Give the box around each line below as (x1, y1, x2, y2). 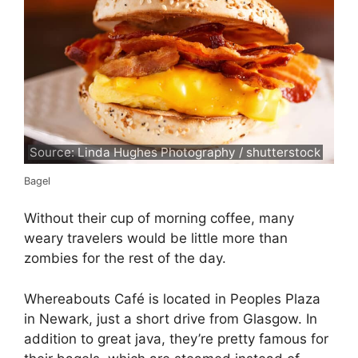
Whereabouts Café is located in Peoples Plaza (24, 290, 320, 307)
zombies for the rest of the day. (24, 250, 226, 267)
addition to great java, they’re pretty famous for (24, 330, 328, 347)
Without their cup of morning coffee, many (24, 210, 294, 227)
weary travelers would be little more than (24, 230, 288, 247)
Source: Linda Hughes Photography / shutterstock (30, 144, 321, 160)
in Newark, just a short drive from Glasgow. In (24, 310, 317, 327)
